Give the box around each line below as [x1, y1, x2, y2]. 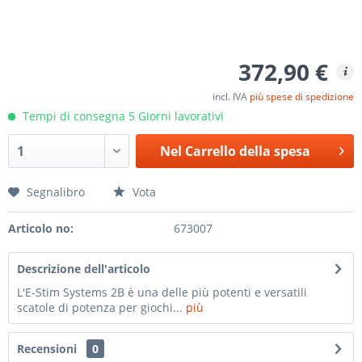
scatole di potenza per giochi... [17, 300, 183, 315]
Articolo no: [8, 221, 74, 236]
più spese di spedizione [250, 90, 354, 103]
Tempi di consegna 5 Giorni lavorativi [19, 108, 224, 124]
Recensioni [17, 341, 77, 356]
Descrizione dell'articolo [17, 261, 150, 276]
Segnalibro [27, 184, 85, 200]
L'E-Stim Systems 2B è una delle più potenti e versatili [17, 284, 307, 300]
